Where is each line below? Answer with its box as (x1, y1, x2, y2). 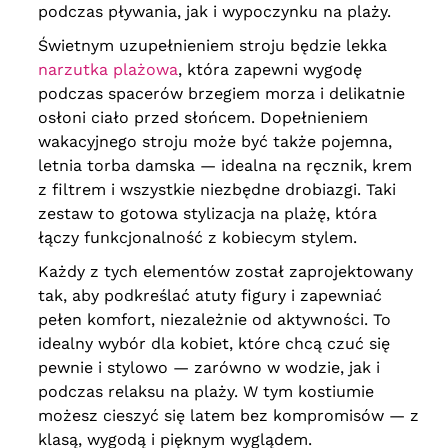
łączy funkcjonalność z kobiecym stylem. (37, 228, 357, 248)
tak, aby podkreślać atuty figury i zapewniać (37, 286, 382, 306)
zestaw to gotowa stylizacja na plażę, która (37, 204, 377, 224)
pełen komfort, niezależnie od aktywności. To (37, 310, 391, 330)
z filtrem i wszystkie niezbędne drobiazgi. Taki (37, 180, 396, 200)
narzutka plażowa (37, 60, 178, 80)
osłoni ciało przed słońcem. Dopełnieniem (37, 108, 368, 128)
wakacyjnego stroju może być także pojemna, (37, 132, 392, 152)
